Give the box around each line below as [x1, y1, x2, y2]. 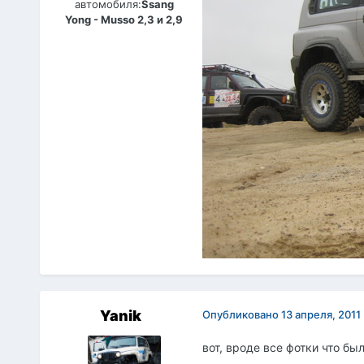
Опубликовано [201, 307, 281, 321]
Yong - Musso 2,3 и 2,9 [65, 12, 184, 26]
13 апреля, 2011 [280, 307, 361, 321]
